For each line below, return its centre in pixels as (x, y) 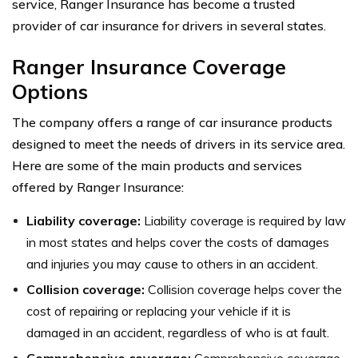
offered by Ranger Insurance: (98, 187)
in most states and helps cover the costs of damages (178, 242)
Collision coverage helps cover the (243, 289)
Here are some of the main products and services (157, 165)
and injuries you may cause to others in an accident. (172, 263)
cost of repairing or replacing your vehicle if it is (159, 310)
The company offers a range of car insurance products (172, 122)
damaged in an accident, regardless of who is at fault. (178, 332)
